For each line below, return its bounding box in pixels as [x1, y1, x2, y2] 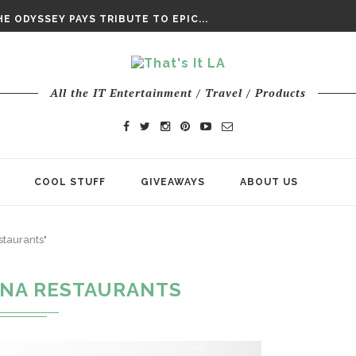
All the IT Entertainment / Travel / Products [50, 85, 306, 100]
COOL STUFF [34, 176, 106, 188]
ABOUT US [240, 176, 298, 188]
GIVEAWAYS [141, 176, 205, 188]
